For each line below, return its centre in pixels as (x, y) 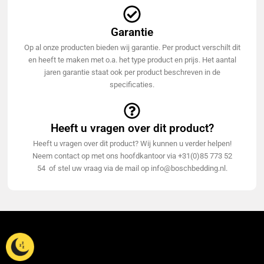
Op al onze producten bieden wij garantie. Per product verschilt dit (132, 48)
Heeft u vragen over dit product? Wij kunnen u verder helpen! (132, 144)
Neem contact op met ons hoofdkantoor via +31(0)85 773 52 (132, 156)
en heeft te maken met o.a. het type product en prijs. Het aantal (132, 60)
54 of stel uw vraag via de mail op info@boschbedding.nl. (132, 169)
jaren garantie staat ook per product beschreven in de (132, 72)
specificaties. (132, 85)
